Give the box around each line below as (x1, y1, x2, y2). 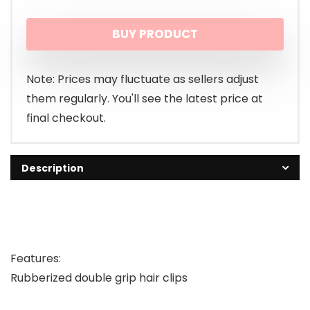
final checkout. (26, 110, 106, 127)
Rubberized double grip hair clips (10, 270, 188, 286)
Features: (10, 250, 61, 267)
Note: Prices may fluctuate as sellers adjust (26, 71, 259, 88)
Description (21, 161, 84, 176)
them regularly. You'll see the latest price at (26, 91, 263, 107)
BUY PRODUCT (112, 26, 198, 43)
